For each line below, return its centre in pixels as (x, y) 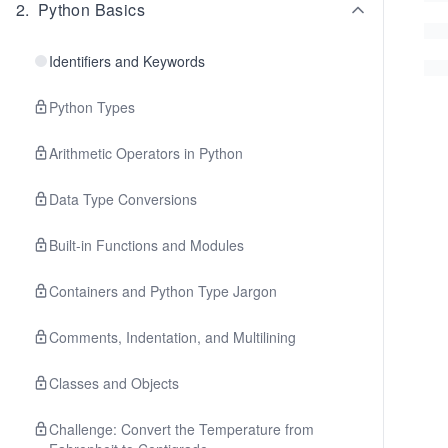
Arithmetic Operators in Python (146, 153)
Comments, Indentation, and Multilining (172, 337)
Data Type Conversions (123, 199)
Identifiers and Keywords (127, 61)
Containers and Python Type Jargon (163, 291)
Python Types (92, 107)
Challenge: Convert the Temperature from (181, 429)
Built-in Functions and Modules (146, 245)
